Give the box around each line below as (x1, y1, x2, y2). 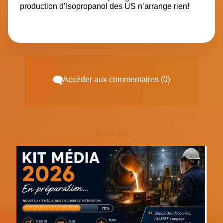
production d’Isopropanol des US (20, 1, 136, 10)
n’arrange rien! (136, 1, 189, 10)
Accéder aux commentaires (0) (63, 75, 170, 84)
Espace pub (95, 131, 128, 138)
